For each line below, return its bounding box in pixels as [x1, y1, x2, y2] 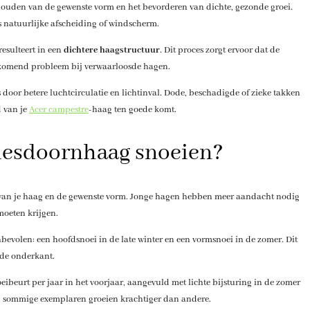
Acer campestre [28, 103, 89, 116]
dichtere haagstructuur [63, 44, 160, 56]
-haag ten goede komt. [88, 103, 176, 116]
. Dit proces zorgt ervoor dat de [159, 44, 280, 56]
